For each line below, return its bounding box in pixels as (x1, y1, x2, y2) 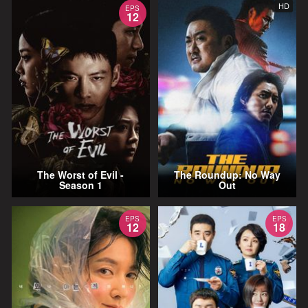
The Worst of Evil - (37, 168, 124, 182)
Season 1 (58, 178, 102, 192)
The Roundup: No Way (174, 168, 281, 182)
